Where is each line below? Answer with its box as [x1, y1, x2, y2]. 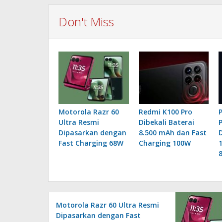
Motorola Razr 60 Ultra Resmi [56, 200, 159, 210]
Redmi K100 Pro [138, 107, 192, 116]
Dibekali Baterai [138, 117, 194, 127]
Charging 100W [138, 138, 191, 148]
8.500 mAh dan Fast [138, 127, 207, 137]
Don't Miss [58, 13, 114, 30]
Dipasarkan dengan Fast [56, 210, 141, 220]
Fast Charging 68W [58, 138, 123, 148]
